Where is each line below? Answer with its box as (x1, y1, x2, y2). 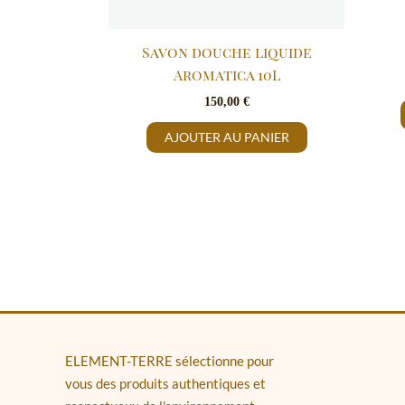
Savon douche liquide (141, 42, 312, 61)
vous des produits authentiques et (65, 375, 266, 391)
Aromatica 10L (173, 64, 280, 84)
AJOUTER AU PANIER (164, 128, 289, 145)
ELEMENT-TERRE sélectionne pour (65, 353, 274, 369)
